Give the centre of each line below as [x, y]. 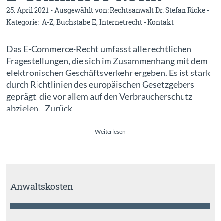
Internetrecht [121, 22]
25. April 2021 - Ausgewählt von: [58, 10]
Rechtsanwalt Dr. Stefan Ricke [158, 10]
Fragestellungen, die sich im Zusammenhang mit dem [107, 61]
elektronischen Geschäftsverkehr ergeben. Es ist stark [109, 73]
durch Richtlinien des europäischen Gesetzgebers [101, 84]
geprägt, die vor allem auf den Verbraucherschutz [100, 96]
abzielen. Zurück [54, 108]
